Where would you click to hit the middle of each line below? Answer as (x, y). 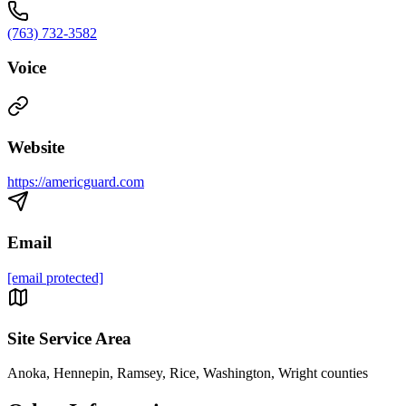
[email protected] (55, 277)
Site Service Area (69, 338)
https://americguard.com (76, 182)
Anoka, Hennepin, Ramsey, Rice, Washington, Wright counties (188, 373)
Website (36, 147)
